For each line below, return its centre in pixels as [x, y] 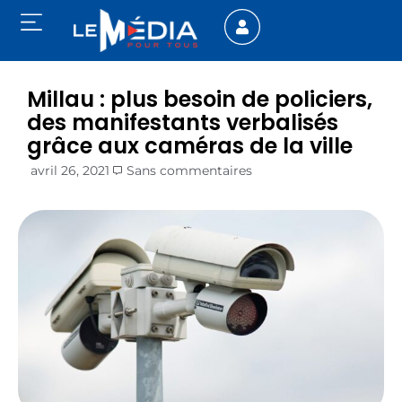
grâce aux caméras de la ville [190, 146]
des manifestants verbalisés [183, 123]
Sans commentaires [189, 171]
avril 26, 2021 [70, 171]
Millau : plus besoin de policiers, [200, 100]
